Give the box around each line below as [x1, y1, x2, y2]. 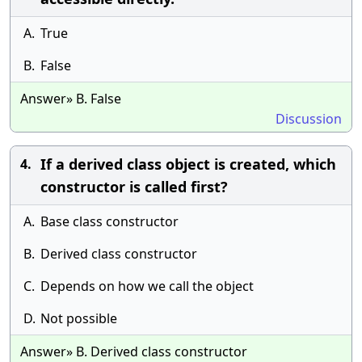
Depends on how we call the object [40, 277, 254, 295]
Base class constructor [40, 213, 179, 230]
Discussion [276, 110, 342, 128]
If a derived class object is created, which [40, 154, 336, 174]
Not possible [40, 309, 117, 327]
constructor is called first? [40, 177, 228, 196]
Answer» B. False [20, 90, 121, 107]
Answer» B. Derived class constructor [20, 343, 247, 360]
